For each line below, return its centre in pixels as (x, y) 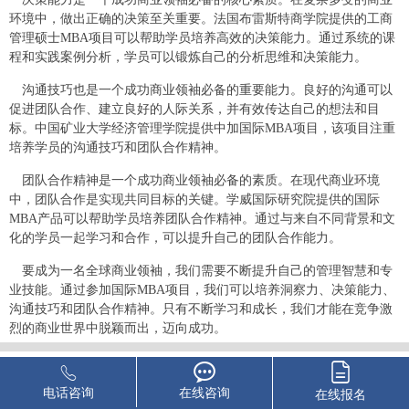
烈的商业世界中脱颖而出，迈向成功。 (118, 328)
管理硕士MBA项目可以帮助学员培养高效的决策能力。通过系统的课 (202, 38)
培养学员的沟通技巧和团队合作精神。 (118, 147)
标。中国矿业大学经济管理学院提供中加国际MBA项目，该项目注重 (202, 128)
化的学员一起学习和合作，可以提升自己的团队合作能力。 (175, 238)
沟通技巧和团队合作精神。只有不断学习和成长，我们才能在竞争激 (201, 309)
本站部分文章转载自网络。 (339, 363)
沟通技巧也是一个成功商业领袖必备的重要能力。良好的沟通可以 (207, 90)
